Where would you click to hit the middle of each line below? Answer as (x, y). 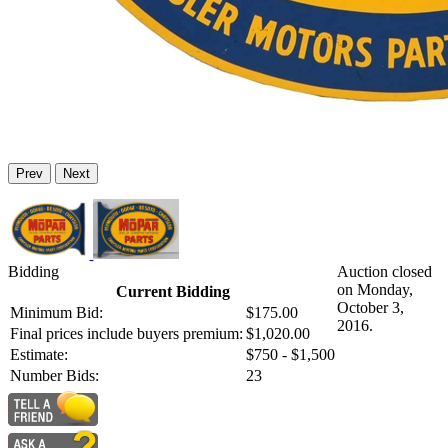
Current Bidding (172, 292)
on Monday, (375, 290)
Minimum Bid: (56, 313)
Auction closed (384, 272)
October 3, (370, 308)
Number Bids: (54, 376)
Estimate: (39, 355)
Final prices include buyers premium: (126, 334)
